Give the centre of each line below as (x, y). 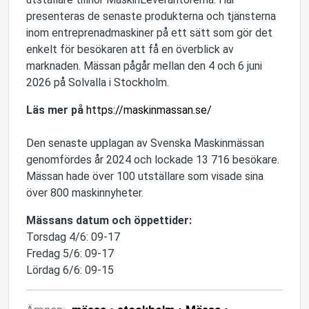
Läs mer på (56, 110)
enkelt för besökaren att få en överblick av (130, 49)
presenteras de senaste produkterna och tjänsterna (151, 16)
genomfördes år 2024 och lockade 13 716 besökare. (153, 160)
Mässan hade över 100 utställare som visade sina (145, 176)
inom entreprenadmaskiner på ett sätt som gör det (149, 33)
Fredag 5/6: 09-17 (70, 253)
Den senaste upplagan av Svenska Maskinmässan (145, 143)
